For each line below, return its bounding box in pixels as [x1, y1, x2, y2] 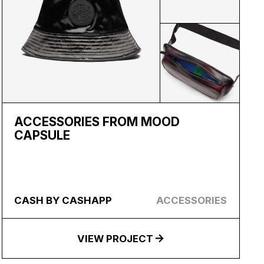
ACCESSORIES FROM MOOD [14, 114, 180, 129]
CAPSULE [14, 128, 71, 143]
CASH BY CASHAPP [14, 194, 113, 206]
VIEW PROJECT [77, 232, 153, 245]
